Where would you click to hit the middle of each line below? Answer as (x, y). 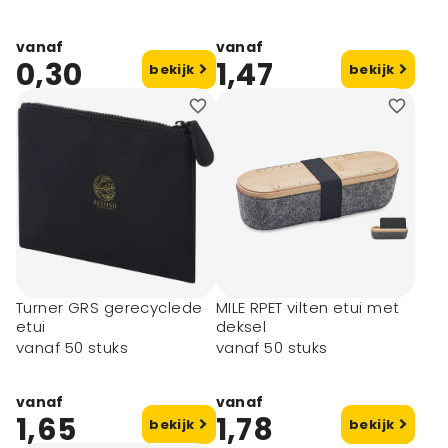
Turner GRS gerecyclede (109, 307)
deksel (241, 326)
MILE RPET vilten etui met (307, 307)
